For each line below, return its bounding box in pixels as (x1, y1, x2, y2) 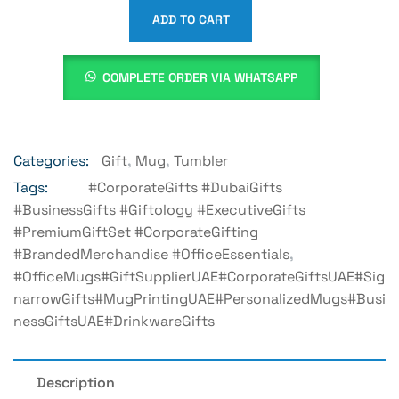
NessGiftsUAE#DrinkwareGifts (13, 312, 215, 331)
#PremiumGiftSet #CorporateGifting (13, 223, 258, 242)
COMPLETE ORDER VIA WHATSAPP (102, 69, 297, 86)
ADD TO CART (151, 12, 230, 28)
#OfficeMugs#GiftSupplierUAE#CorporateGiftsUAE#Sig (13, 267, 385, 287)
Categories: (13, 151, 89, 171)
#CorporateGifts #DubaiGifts (88, 178, 282, 198)
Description (37, 373, 115, 393)
